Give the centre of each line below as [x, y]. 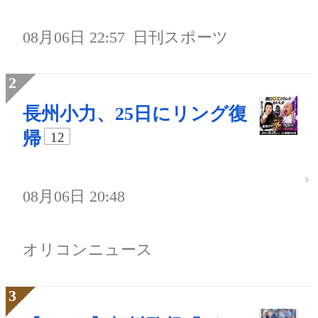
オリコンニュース [88, 250]
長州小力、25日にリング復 [135, 114]
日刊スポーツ [181, 37]
